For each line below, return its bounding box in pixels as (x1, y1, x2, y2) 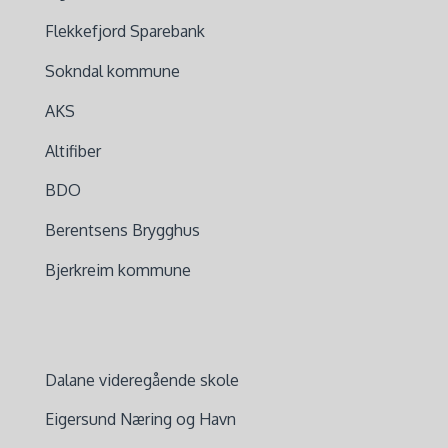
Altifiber (44, 140, 101, 161)
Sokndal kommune (44, 61, 180, 82)
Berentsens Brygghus (44, 220, 200, 241)
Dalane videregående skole (44, 369, 239, 390)
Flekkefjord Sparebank (44, 21, 205, 42)
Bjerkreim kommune (44, 260, 191, 281)
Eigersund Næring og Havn (44, 409, 236, 430)
